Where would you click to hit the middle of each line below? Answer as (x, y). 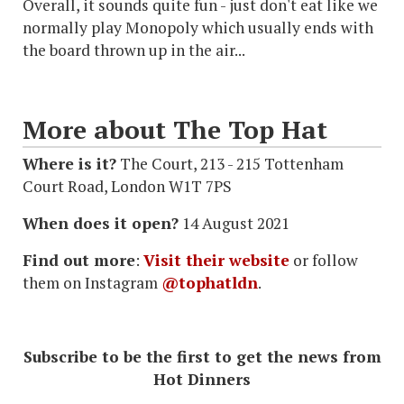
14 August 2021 (234, 224)
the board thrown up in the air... (134, 50)
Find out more (79, 261)
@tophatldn (210, 283)
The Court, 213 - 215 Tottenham (230, 164)
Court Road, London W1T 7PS (127, 187)
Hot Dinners (202, 380)
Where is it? (69, 164)
